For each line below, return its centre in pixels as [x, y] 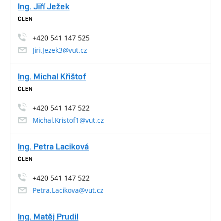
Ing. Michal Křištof [52, 76]
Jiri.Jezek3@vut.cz [60, 50]
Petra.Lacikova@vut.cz [68, 190]
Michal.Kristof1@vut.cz [68, 120]
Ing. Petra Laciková [53, 146]
